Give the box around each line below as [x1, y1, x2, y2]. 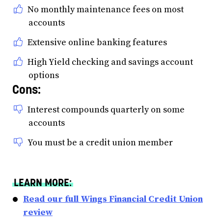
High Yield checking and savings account [27, 56, 193, 68]
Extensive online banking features [27, 37, 167, 49]
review [23, 207, 53, 218]
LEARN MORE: [14, 175, 72, 189]
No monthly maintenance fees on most [27, 4, 184, 16]
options [28, 70, 59, 82]
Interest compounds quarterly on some [27, 104, 185, 115]
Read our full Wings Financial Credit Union [23, 193, 203, 205]
